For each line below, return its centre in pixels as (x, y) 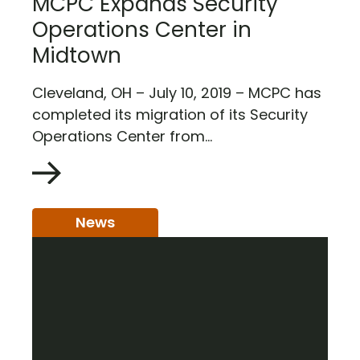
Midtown (77, 56)
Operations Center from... (122, 136)
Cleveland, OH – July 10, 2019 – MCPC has (177, 92)
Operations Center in (142, 30)
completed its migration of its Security (170, 114)
